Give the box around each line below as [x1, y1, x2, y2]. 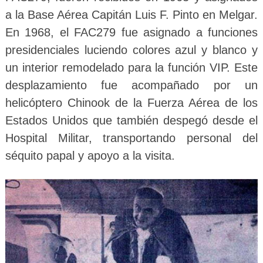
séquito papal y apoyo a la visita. [5, 149, 175, 163]
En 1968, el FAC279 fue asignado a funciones [5, 26, 258, 39]
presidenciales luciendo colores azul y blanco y [5, 43, 258, 57]
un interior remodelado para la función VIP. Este [5, 61, 258, 75]
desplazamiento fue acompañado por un [5, 79, 258, 92]
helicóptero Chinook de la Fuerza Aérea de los [5, 96, 258, 110]
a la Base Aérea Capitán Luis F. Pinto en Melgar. [5, 8, 258, 22]
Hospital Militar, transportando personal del [5, 131, 258, 145]
